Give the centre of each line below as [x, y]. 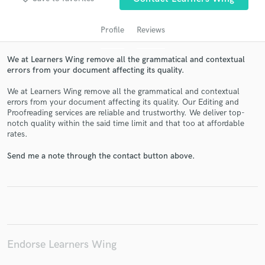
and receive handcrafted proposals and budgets [132, 160]
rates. [17, 134]
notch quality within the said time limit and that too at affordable [126, 124]
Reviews [151, 30]
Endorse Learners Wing [62, 244]
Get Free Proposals [132, 129]
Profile [112, 30]
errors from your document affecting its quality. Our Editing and [123, 102]
